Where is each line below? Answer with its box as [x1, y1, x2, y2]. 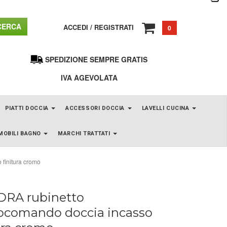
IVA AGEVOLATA [60, 72, 118, 83]
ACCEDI [63, 22, 88, 32]
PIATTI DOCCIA [5, 104, 51, 111]
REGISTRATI [94, 22, 134, 32]
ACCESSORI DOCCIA [65, 104, 127, 111]
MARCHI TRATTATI [58, 130, 112, 137]
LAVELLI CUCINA [141, 104, 191, 111]
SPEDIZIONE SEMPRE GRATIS [45, 54, 148, 65]
